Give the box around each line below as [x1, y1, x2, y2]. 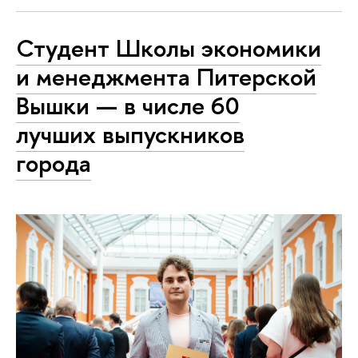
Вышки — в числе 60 [16, 88, 240, 122]
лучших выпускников [16, 117, 245, 151]
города [16, 145, 91, 180]
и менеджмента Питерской [16, 59, 316, 93]
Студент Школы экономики [16, 30, 321, 65]
